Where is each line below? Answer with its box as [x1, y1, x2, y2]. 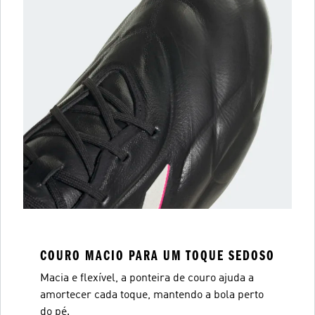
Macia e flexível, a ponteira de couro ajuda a [40, 272, 254, 284]
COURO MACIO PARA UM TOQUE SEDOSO [40, 247, 275, 264]
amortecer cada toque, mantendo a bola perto [40, 289, 264, 301]
